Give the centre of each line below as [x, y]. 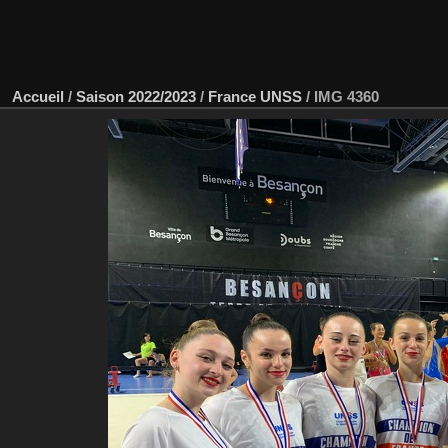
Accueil [38, 96]
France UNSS [255, 96]
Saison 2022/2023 [136, 96]
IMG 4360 [346, 96]
